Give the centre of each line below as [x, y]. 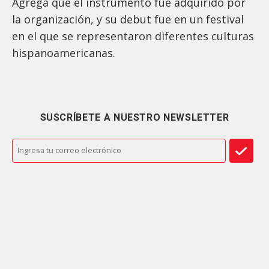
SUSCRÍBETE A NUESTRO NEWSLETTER [134, 117]
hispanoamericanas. [65, 53]
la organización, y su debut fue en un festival [128, 19]
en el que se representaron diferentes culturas [133, 36]
